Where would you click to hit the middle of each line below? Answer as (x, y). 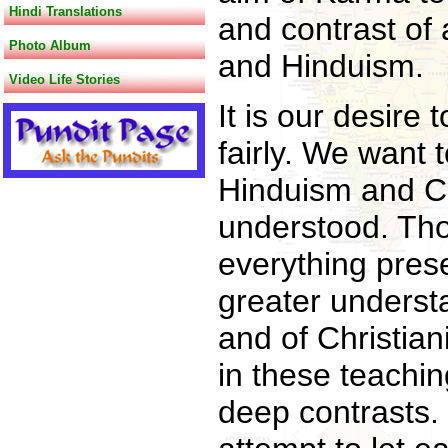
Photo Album (50, 45)
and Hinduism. (321, 66)
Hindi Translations (65, 11)
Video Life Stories (64, 79)
